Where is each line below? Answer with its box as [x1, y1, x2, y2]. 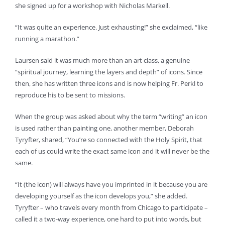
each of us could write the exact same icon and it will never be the [15, 147, 209, 156]
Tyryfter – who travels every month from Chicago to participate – [15, 203, 208, 212]
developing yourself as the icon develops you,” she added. [15, 191, 187, 201]
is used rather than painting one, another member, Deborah [15, 124, 194, 133]
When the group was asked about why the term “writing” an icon [15, 112, 207, 122]
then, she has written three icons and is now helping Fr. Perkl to [15, 79, 203, 88]
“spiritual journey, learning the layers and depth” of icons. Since [15, 67, 202, 77]
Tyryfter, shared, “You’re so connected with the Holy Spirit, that [15, 135, 202, 145]
